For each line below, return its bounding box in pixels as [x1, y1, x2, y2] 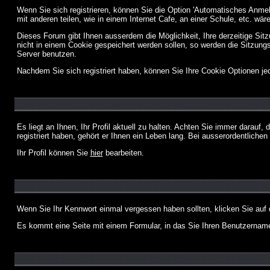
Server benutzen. [16, 49, 77, 58]
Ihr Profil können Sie [16, 148, 90, 157]
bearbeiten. [102, 148, 144, 157]
